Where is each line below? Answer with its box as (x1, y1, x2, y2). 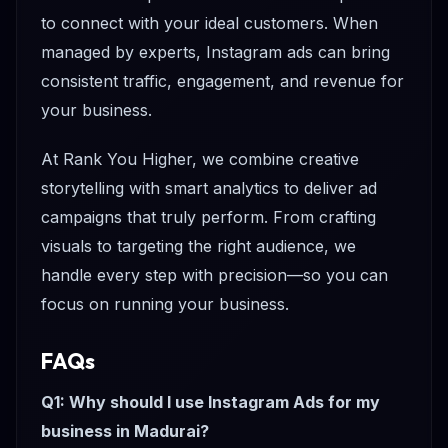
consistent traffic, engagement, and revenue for (41, 71, 404, 92)
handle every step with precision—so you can (41, 265, 388, 286)
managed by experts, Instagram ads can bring (41, 42, 390, 63)
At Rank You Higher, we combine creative (41, 149, 359, 170)
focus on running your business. (41, 294, 289, 315)
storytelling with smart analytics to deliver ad (41, 178, 377, 199)
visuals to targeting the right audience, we (41, 236, 356, 257)
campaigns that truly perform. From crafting (41, 207, 376, 228)
